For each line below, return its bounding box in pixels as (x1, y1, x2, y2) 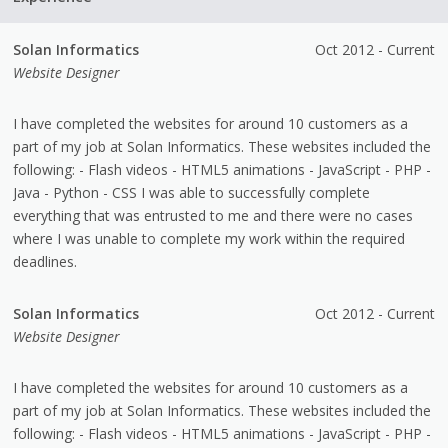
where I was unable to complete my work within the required (13, 228, 406, 248)
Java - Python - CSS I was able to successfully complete (13, 182, 371, 202)
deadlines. (13, 251, 78, 271)
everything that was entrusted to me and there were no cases (13, 205, 414, 225)
